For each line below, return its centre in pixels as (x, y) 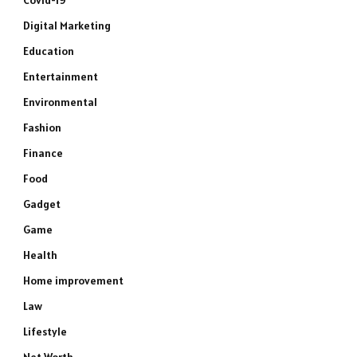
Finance (43, 153)
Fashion (42, 127)
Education (49, 51)
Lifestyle (45, 331)
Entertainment (61, 76)
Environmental (60, 102)
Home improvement (73, 280)
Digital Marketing (67, 25)
